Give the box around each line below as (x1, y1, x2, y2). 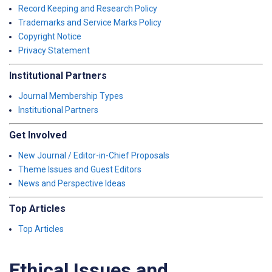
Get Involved (9, 129, 67, 141)
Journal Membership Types (18, 91, 123, 101)
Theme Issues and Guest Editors (18, 165, 141, 174)
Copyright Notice (18, 32, 81, 41)
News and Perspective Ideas (18, 178, 126, 188)
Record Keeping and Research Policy (18, 4, 157, 13)
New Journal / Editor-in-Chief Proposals (18, 151, 169, 160)
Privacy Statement (18, 46, 90, 55)
